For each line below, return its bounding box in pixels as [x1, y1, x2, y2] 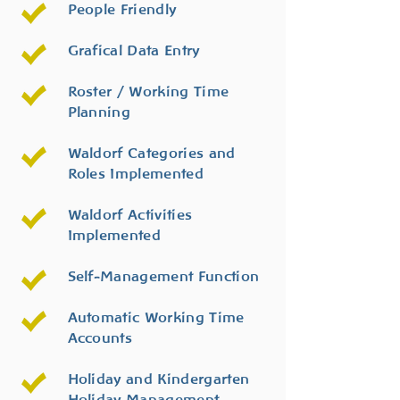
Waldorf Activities [67, 206, 193, 223]
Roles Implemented [67, 165, 204, 182]
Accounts [67, 329, 133, 346]
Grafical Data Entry [67, 42, 200, 59]
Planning [67, 104, 131, 121]
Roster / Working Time [67, 83, 229, 100]
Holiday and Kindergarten [67, 371, 250, 387]
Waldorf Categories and [67, 145, 236, 162]
